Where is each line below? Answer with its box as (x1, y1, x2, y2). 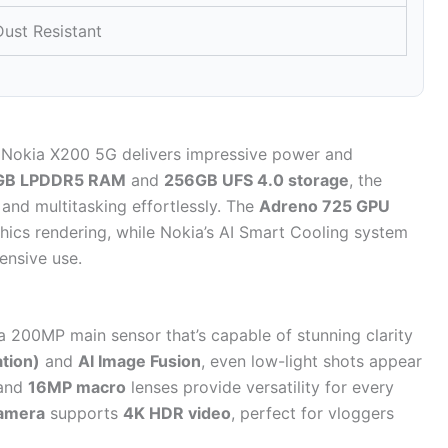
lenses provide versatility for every (126, 377, 394, 398)
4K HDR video (123, 403, 231, 424)
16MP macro (28, 377, 126, 398)
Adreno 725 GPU (259, 195, 390, 216)
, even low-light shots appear (201, 351, 422, 372)
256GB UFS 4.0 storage (164, 169, 349, 190)
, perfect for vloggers (231, 403, 394, 424)
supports (45, 403, 123, 424)
